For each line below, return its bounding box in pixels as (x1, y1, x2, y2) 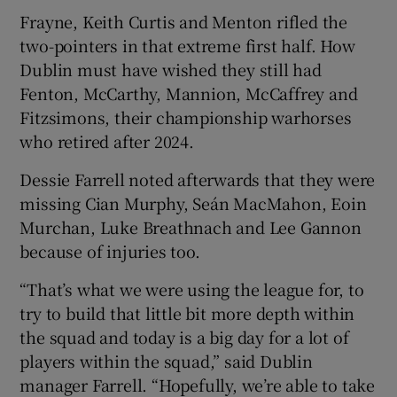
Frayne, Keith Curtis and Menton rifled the (19, 9, 348, 33)
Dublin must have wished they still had (19, 57, 322, 81)
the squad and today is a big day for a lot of (19, 324, 349, 348)
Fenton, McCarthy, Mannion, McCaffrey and (19, 81, 358, 105)
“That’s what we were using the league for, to (19, 276, 364, 300)
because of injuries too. (19, 238, 200, 262)
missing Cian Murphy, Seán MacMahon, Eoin (19, 191, 367, 214)
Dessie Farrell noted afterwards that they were (19, 167, 376, 191)
